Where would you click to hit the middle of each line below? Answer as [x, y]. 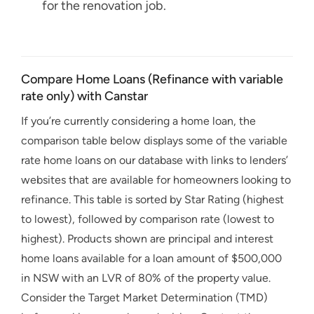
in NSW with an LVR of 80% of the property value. [146, 278]
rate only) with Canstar [84, 96]
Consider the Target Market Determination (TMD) [144, 298]
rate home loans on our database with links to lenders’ [155, 161]
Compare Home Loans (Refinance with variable [152, 80]
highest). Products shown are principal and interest [147, 239]
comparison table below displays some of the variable [154, 141]
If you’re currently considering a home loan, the [138, 121]
